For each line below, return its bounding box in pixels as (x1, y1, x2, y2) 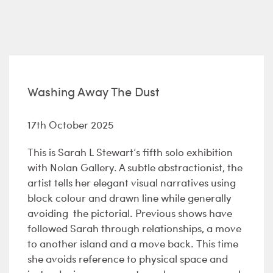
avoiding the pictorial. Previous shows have (27, 205, 232, 221)
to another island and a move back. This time (27, 236, 238, 251)
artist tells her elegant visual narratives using (27, 175, 236, 190)
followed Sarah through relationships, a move (27, 221, 241, 236)
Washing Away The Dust (27, 83, 160, 100)
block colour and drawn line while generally (27, 190, 232, 205)
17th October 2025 (27, 117, 114, 132)
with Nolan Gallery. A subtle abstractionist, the (27, 160, 243, 175)
